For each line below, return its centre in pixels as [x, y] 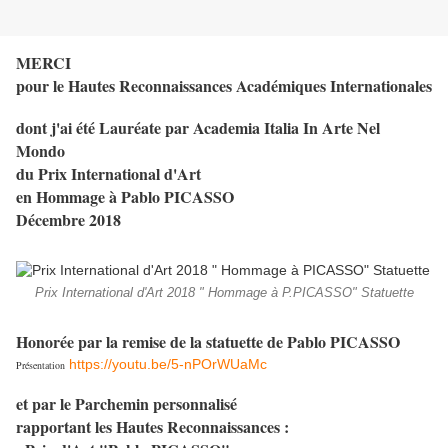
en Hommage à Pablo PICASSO [125, 197]
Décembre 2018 [68, 220]
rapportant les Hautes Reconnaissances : [152, 427]
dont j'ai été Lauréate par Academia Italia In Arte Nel [198, 128]
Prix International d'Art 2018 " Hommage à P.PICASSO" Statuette [224, 293]
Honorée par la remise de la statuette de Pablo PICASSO [208, 342]
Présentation [40, 365]
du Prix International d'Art [108, 174]
